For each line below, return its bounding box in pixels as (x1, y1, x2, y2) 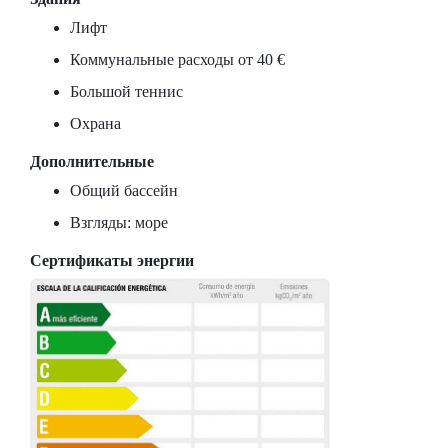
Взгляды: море (70, 214, 168, 231)
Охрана (70, 115, 121, 132)
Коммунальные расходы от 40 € (70, 51, 285, 68)
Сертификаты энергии (30, 252, 194, 269)
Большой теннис (70, 83, 183, 100)
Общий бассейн (70, 182, 178, 199)
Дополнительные (30, 153, 154, 170)
